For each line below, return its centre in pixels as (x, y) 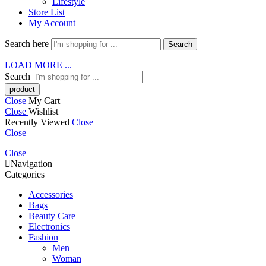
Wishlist (43, 111)
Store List (47, 12)
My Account (52, 23)
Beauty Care (52, 216)
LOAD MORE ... (38, 65)
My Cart (44, 101)
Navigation (31, 164)
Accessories (51, 194)
